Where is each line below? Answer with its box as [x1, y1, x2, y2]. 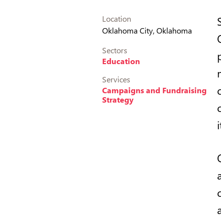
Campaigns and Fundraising [102, 84, 207, 95]
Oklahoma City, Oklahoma [102, 25, 192, 36]
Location [102, 13, 131, 24]
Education [102, 55, 140, 66]
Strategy [102, 94, 134, 105]
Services [102, 74, 130, 84]
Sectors [102, 44, 127, 55]
